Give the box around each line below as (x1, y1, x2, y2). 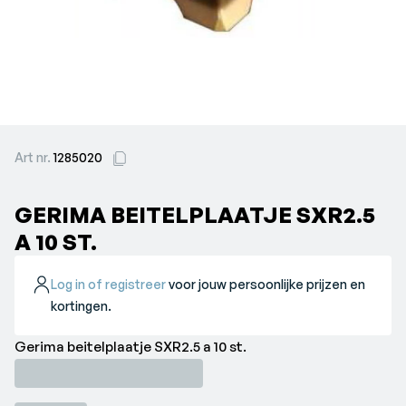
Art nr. (14, 150, 53, 165)
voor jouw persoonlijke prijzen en (166, 276, 366, 292)
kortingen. (51, 298, 112, 314)
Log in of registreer (51, 276, 167, 292)
